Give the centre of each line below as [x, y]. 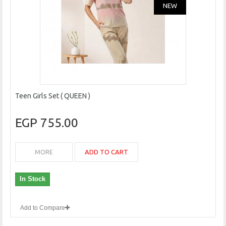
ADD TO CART [106, 152]
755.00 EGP [59, 123]
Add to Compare [43, 208]
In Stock [33, 179]
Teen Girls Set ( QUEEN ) [53, 96]
